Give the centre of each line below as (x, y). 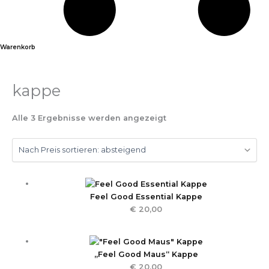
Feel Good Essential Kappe (146, 197)
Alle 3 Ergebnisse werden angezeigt (89, 118)
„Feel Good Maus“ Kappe (146, 255)
